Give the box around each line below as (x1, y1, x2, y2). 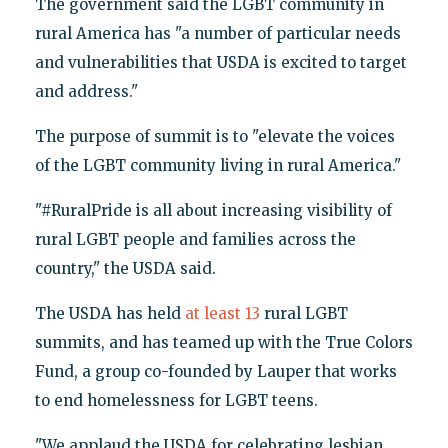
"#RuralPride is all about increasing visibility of (34, 200, 392, 220)
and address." (34, 81, 138, 101)
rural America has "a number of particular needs (34, 23, 401, 43)
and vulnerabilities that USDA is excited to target (34, 52, 407, 72)
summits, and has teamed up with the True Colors (34, 332, 413, 352)
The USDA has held (34, 303, 185, 323)
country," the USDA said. (34, 258, 216, 278)
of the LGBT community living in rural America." (34, 155, 401, 175)
